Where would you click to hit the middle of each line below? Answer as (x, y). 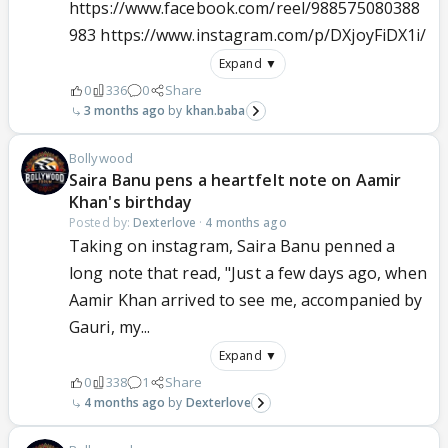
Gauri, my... (110, 327)
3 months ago (125, 111)
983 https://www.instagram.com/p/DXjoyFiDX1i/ (248, 35)
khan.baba (215, 111)
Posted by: (101, 223)
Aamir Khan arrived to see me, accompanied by (246, 300)
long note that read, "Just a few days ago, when (248, 273)
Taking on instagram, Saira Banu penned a (232, 246)
